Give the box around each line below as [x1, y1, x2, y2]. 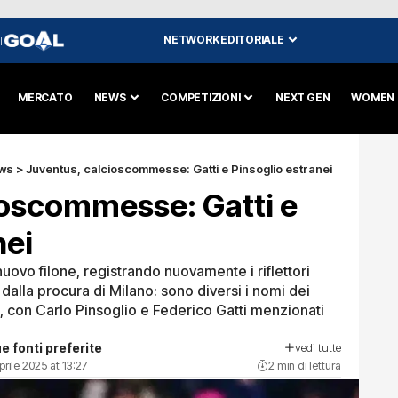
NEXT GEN [275, 90, 330, 104]
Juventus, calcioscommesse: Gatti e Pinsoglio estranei [26, 161, 332, 176]
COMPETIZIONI [161, 90, 241, 104]
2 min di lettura [268, 358, 341, 372]
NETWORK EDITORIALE [163, 32, 284, 46]
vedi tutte [295, 339, 341, 354]
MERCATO [18, 90, 73, 104]
